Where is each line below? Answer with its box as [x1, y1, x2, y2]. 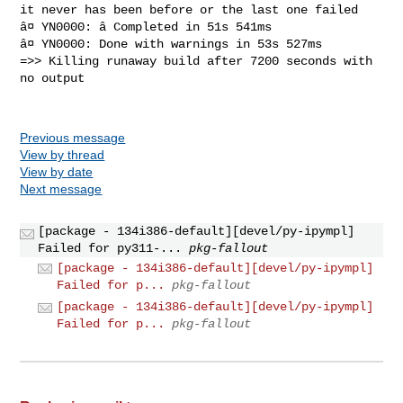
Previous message [20, 130, 126, 145]
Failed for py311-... [38, 240, 183, 255]
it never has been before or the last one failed [20, 2, 359, 17]
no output [20, 70, 85, 85]
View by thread [20, 147, 105, 162]
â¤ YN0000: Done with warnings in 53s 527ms [20, 36, 323, 51]
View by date [20, 164, 94, 179]
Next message [20, 181, 103, 196]
